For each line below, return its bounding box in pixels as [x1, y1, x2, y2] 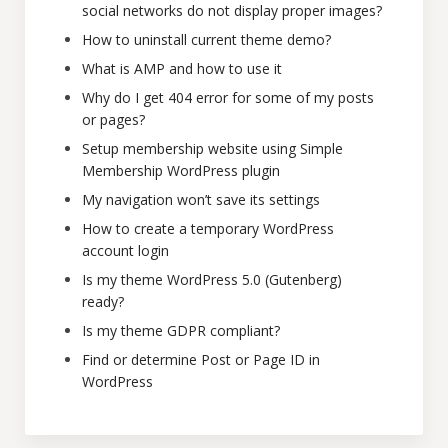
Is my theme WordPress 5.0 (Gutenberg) [82, 270, 342, 289]
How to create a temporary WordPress [82, 219, 334, 238]
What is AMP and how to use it [82, 59, 282, 78]
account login [82, 241, 169, 260]
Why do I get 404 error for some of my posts [82, 88, 374, 107]
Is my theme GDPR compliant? [82, 321, 280, 340]
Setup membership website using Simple [82, 139, 343, 158]
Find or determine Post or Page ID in [82, 350, 320, 369]
